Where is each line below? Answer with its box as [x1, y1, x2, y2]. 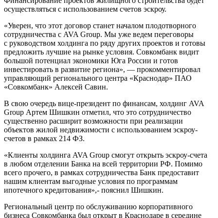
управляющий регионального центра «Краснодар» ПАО [4, 73, 192, 82]
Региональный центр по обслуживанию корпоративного [4, 202, 193, 211]
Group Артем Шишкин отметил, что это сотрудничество [4, 108, 191, 116]
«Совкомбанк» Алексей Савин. [4, 82, 108, 91]
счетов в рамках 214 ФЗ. [4, 134, 85, 143]
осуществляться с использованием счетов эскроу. [4, 4, 166, 13]
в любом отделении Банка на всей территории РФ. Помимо [4, 159, 202, 168]
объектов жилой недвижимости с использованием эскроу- [4, 125, 198, 134]
